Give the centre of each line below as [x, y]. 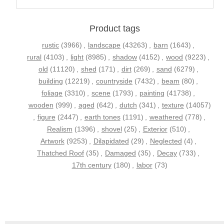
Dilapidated [111, 141]
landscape [104, 45]
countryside [114, 81]
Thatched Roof [61, 153]
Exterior [155, 129]
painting [152, 93]
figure [46, 117]
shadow [125, 57]
